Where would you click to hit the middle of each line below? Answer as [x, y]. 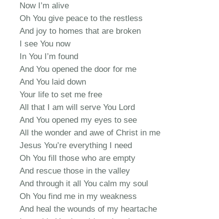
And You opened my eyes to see [78, 120]
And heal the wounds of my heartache [88, 209]
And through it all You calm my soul [84, 184]
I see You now [45, 44]
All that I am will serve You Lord [77, 108]
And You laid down [53, 82]
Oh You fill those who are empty [78, 158]
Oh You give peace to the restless [81, 19]
